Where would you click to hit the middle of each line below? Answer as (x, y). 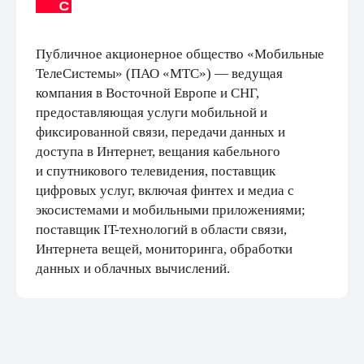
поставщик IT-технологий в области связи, (161, 230)
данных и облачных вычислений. (133, 269)
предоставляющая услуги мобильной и (152, 113)
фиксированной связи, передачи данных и (160, 132)
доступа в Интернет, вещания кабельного (158, 152)
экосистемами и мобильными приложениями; (171, 210)
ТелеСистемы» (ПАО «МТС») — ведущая (159, 74)
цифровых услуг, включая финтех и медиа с (165, 191)
